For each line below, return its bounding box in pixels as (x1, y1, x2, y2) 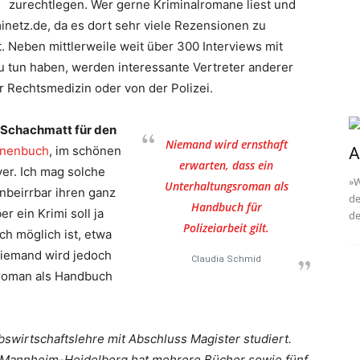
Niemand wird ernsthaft (165, 137, 288, 152)
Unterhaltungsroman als (164, 178, 288, 194)
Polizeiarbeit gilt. (183, 220, 270, 235)
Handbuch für (190, 199, 262, 215)
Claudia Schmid (191, 254, 262, 264)
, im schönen (49, 143, 121, 158)
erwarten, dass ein (179, 157, 274, 173)
